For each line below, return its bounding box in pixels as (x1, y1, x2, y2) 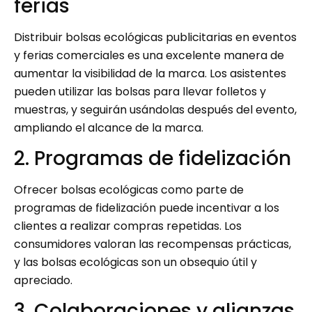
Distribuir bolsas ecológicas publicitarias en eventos (14, 29, 297, 45)
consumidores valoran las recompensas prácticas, (14, 235, 291, 252)
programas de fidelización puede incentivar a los (14, 199, 279, 216)
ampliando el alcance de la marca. (14, 119, 203, 136)
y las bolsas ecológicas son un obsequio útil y (14, 253, 257, 270)
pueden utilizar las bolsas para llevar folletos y (14, 83, 266, 100)
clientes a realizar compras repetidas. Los (14, 217, 242, 234)
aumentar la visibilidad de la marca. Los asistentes (14, 65, 286, 81)
